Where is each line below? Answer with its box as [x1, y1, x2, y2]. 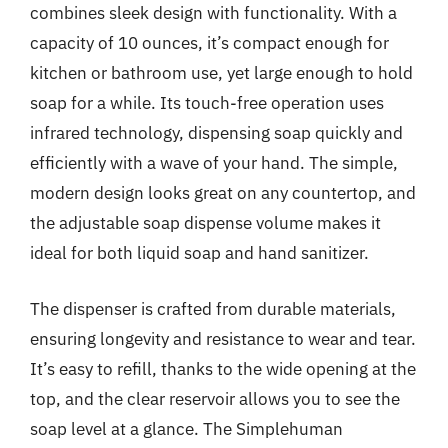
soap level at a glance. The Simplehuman [30, 417, 343, 440]
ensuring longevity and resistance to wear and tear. [30, 327, 416, 350]
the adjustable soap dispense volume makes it [30, 212, 381, 234]
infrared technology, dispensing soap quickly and [30, 122, 403, 144]
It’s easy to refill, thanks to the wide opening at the [30, 357, 416, 380]
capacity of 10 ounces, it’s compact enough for [30, 32, 389, 54]
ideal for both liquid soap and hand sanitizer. [30, 242, 369, 264]
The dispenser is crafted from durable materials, [30, 297, 396, 320]
